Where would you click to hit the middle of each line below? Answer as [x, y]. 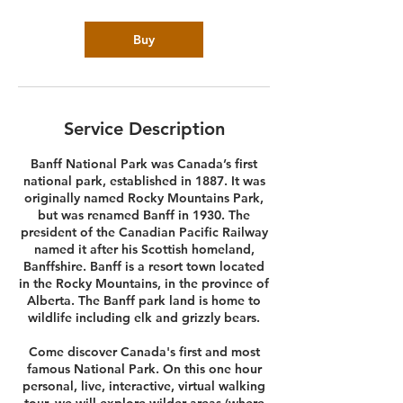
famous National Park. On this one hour [144, 369]
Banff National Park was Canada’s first [144, 164]
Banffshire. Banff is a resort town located [144, 266]
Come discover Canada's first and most [144, 352]
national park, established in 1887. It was [144, 181]
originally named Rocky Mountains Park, [144, 198]
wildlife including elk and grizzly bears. [144, 318]
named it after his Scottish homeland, [144, 249]
